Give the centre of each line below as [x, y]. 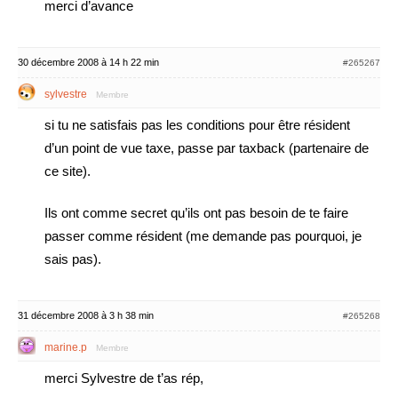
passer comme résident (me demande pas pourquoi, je [203, 236]
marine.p [66, 347]
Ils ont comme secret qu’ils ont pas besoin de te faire [196, 213]
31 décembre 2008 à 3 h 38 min [86, 315]
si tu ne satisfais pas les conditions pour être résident [197, 125]
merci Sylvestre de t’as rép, [124, 378]
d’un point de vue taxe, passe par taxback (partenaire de [207, 148]
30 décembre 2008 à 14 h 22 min [88, 62]
